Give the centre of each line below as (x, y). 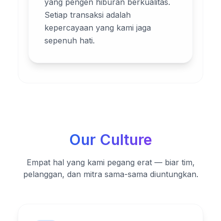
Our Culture (110, 139)
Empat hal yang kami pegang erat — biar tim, (110, 162)
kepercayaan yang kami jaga (98, 27)
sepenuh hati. (70, 40)
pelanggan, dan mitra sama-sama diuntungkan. (110, 174)
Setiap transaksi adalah (88, 15)
